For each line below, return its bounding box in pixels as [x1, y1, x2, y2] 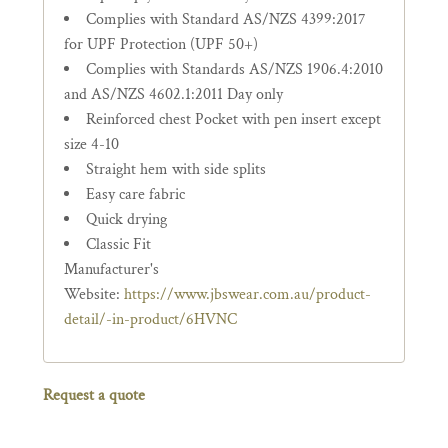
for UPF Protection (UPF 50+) [64, 34, 258, 55]
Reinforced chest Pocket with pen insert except [86, 109, 381, 130]
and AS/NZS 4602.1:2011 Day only [64, 84, 283, 105]
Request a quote [43, 385, 145, 406]
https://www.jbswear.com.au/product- [124, 284, 371, 305]
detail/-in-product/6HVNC [64, 309, 237, 330]
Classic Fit [86, 234, 151, 255]
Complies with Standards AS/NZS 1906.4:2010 [86, 59, 383, 80]
